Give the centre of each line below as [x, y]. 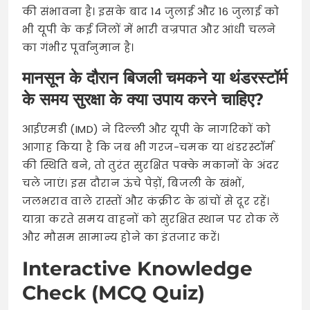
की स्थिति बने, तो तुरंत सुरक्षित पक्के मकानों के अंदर [151, 165]
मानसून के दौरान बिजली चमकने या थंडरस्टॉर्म [155, 78]
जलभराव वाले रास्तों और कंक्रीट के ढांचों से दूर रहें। [146, 201]
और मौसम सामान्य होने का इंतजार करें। [121, 237]
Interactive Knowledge [137, 269]
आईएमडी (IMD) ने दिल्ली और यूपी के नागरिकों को [147, 129]
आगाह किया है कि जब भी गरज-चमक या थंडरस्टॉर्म [148, 147]
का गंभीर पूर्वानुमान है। [78, 48]
